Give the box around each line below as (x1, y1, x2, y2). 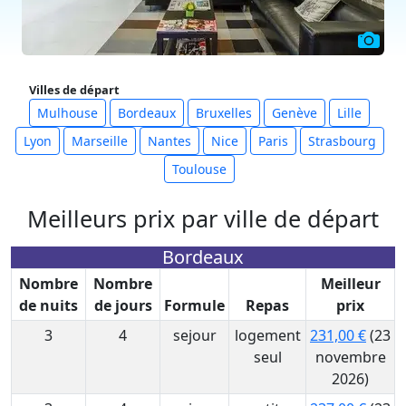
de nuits (19, 295, 78, 315)
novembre (314, 347, 386, 367)
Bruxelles (196, 104, 252, 121)
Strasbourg (307, 132, 376, 150)
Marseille (71, 132, 128, 150)
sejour (172, 325, 217, 345)
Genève (272, 104, 317, 121)
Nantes (147, 132, 191, 150)
